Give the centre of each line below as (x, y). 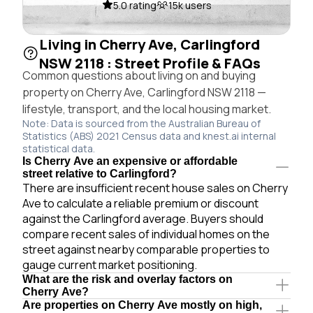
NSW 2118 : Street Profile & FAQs (150, 63)
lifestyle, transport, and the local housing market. (147, 109)
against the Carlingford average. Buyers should (143, 218)
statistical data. (59, 148)
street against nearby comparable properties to (146, 249)
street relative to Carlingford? (100, 173)
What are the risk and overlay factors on (128, 279)
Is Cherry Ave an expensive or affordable (130, 161)
